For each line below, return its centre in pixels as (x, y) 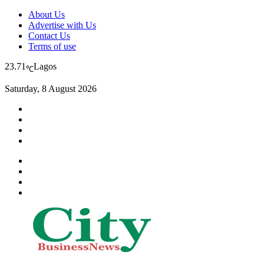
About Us (47, 14)
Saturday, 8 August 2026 (51, 89)
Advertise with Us (62, 25)
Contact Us (49, 36)
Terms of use (52, 46)
